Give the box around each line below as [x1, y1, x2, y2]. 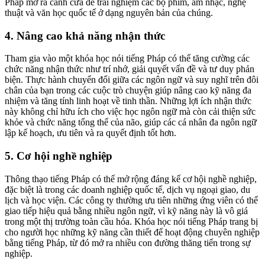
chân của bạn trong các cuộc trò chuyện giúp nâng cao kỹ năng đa [5, 85, 251, 96]
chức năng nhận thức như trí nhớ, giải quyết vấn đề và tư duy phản [5, 64, 254, 75]
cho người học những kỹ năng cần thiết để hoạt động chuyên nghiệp [5, 227, 260, 237]
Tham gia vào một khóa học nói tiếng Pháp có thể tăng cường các [5, 53, 250, 64]
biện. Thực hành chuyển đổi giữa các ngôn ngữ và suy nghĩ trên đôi [5, 75, 258, 85]
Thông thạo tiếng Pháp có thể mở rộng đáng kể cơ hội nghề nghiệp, [5, 173, 257, 184]
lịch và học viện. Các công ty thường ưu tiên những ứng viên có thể [5, 195, 258, 205]
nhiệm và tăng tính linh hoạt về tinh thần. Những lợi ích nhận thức [5, 96, 251, 106]
